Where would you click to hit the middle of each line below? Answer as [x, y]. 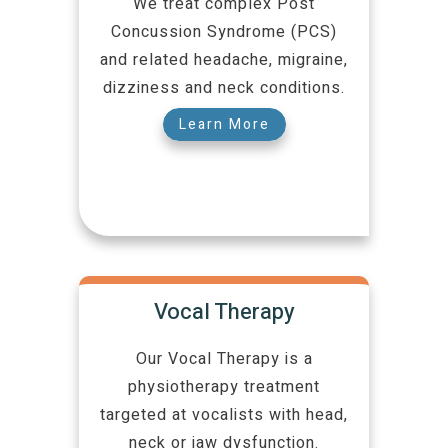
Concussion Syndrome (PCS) [224, 32]
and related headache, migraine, [224, 60]
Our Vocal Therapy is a [224, 359]
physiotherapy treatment [224, 387]
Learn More [224, 125]
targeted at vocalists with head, [224, 415]
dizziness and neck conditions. [224, 88]
